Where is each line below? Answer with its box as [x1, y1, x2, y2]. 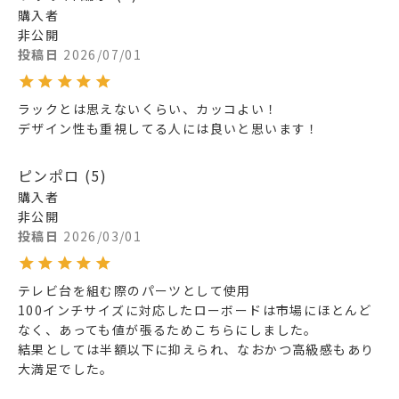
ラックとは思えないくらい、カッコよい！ [18, 100, 279, 118]
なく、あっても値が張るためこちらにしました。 [18, 321, 318, 339]
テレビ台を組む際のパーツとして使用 [18, 281, 251, 300]
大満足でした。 [18, 360, 114, 379]
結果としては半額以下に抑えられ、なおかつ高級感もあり [18, 340, 375, 359]
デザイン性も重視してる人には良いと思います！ [18, 119, 320, 138]
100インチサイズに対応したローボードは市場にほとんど [18, 301, 372, 320]
